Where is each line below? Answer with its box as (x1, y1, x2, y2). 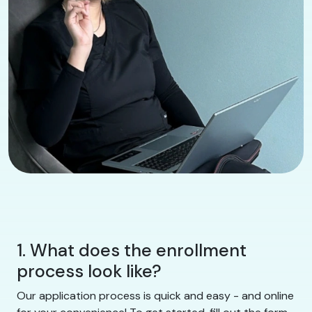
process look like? (17, 260, 162, 283)
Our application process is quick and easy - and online (17, 288, 294, 304)
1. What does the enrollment (17, 239, 247, 263)
